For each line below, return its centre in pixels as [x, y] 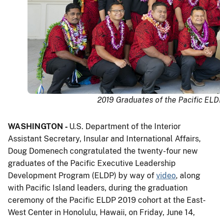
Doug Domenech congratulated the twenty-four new [103, 151]
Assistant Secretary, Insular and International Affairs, [104, 139]
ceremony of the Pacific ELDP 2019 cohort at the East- [107, 200]
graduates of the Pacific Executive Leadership [92, 164]
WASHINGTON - [39, 127]
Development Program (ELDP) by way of [82, 176]
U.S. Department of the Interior [125, 127]
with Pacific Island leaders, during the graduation [98, 188]
